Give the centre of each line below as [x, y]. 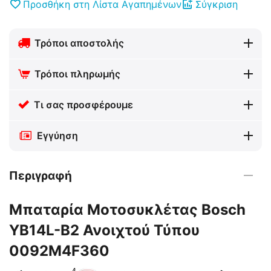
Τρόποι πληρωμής [77, 74]
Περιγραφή [41, 175]
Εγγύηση [57, 135]
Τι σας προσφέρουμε [83, 105]
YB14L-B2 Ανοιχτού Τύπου [104, 230]
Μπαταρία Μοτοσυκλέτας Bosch [127, 210]
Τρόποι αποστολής [79, 43]
